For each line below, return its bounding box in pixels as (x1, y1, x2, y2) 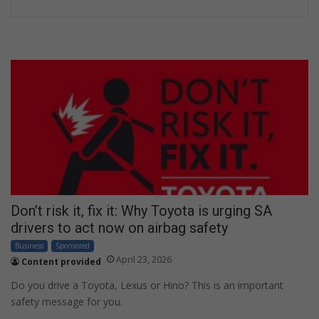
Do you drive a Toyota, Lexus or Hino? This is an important (11, 278, 283, 292)
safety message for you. (11, 294, 122, 308)
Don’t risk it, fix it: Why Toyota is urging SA (11, 202, 272, 219)
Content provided (21, 255, 101, 268)
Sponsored (56, 240, 90, 251)
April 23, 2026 (116, 253, 172, 266)
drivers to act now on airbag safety (11, 219, 228, 236)
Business (15, 240, 43, 251)
